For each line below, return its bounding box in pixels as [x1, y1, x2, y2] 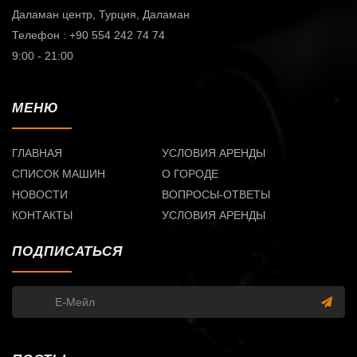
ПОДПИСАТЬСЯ [12, 243, 123, 259]
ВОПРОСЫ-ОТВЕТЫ [162, 187, 271, 201]
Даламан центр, [12, 7, 99, 21]
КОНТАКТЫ [12, 208, 73, 222]
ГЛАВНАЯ [12, 146, 62, 159]
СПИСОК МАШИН [12, 167, 105, 180]
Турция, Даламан [99, 7, 190, 21]
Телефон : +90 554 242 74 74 [12, 28, 165, 41]
